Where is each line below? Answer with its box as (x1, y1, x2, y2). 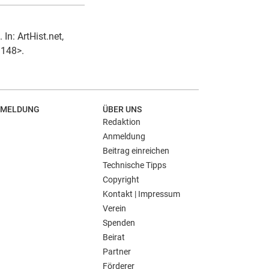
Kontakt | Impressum (103, 189, 180, 199)
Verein (103, 204, 126, 213)
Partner (103, 247, 131, 256)
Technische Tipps (103, 160, 166, 170)
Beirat (103, 232, 125, 242)
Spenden (103, 218, 135, 228)
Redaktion (103, 117, 141, 127)
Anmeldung (103, 131, 145, 141)
